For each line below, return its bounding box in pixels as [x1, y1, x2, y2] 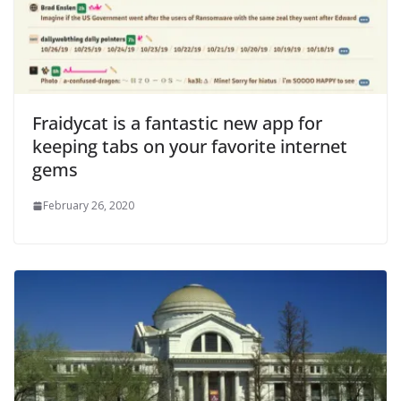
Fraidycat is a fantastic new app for [32, 111, 322, 136]
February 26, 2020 [43, 198, 134, 214]
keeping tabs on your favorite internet [32, 134, 347, 159]
